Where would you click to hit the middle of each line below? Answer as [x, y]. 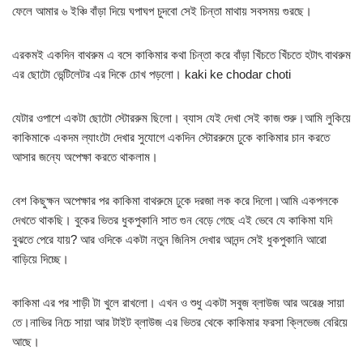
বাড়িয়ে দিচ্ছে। [41, 259]
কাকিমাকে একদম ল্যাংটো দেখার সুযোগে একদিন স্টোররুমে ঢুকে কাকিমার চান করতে [171, 138]
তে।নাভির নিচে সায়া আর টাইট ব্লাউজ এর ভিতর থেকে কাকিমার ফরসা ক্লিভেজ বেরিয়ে [180, 322]
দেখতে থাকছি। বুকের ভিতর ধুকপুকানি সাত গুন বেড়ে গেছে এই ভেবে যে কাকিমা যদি [172, 220]
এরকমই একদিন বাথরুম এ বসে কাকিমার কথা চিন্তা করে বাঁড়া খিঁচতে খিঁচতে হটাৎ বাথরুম [181, 55]
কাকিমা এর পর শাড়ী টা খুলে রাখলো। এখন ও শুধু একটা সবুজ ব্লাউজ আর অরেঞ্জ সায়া [178, 303]
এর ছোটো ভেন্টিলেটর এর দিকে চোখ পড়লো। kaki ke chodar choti [152, 75]
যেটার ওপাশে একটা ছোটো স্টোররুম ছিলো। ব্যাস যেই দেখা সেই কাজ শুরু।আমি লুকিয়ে [181, 118]
